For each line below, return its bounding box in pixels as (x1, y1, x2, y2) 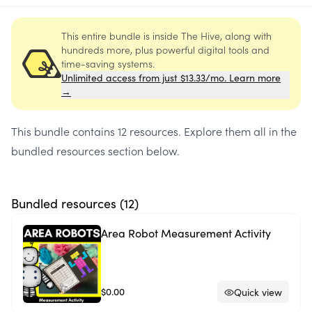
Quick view (234, 285, 282, 299)
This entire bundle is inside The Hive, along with (61, 29, 272, 42)
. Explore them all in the (178, 123, 297, 139)
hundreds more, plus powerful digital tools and (61, 42, 270, 56)
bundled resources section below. (11, 143, 180, 158)
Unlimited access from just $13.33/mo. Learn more (61, 71, 281, 84)
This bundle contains (11, 123, 118, 139)
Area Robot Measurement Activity (101, 226, 271, 240)
